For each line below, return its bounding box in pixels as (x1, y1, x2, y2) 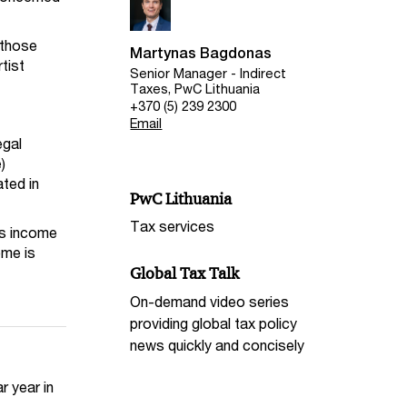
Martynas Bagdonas (130, 45, 273, 63)
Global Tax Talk (130, 263, 240, 284)
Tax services (130, 217, 215, 235)
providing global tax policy (130, 314, 298, 333)
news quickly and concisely (130, 336, 305, 354)
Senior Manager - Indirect (130, 65, 287, 81)
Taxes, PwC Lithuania (130, 80, 261, 96)
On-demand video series (130, 293, 290, 311)
